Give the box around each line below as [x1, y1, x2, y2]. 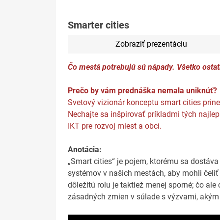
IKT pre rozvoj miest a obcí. [68, 121, 162, 131]
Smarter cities [68, 19, 129, 31]
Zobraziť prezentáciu [115, 39, 187, 49]
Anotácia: [68, 145, 102, 155]
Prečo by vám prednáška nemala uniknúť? [68, 86, 217, 96]
